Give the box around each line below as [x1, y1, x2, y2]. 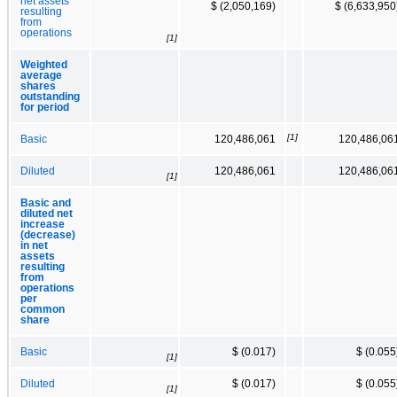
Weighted [20, 58, 67, 70]
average [20, 69, 62, 81]
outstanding [20, 90, 80, 102]
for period [20, 101, 69, 113]
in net [20, 239, 48, 251]
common [20, 303, 65, 315]
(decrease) [20, 229, 75, 240]
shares [20, 80, 56, 91]
